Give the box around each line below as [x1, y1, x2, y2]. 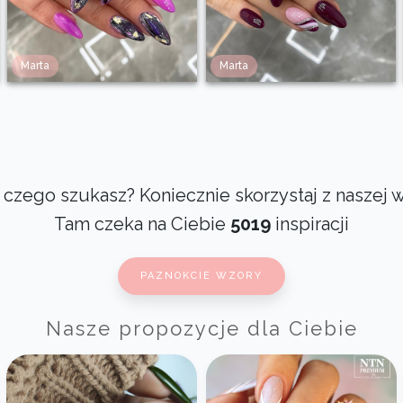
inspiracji [271, 212, 349, 235]
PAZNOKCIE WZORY [140, 269, 263, 282]
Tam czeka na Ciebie [54, 212, 230, 235]
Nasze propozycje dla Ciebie [45, 316, 358, 340]
